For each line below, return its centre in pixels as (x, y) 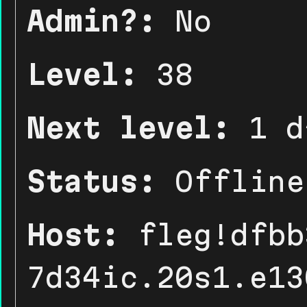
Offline (230, 181)
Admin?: (91, 21)
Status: (91, 181)
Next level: (128, 128)
